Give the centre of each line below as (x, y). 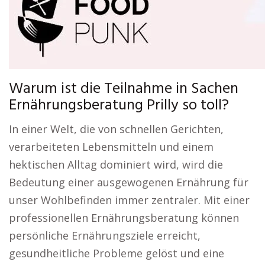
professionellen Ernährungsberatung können (124, 218)
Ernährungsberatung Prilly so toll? (119, 106)
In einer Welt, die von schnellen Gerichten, (116, 129)
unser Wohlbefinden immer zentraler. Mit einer (129, 200)
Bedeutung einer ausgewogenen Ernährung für (129, 182)
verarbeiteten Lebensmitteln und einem (111, 147)
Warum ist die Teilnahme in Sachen (124, 89)
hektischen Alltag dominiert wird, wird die (116, 164)
